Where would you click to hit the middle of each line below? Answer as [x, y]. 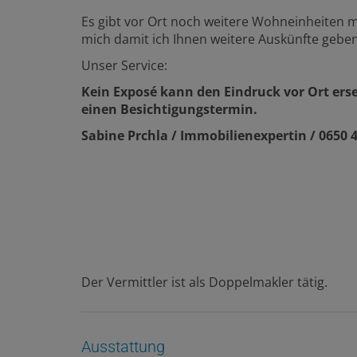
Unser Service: [124, 65]
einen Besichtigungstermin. [169, 109]
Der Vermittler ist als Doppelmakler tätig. [204, 282]
